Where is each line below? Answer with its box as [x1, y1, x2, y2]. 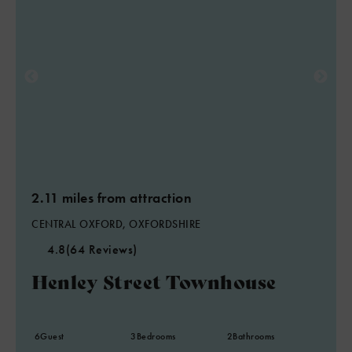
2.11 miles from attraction [31, 189, 192, 207]
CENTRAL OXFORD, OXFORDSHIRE [31, 217, 201, 231]
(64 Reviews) [65, 241, 137, 258]
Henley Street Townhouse [31, 267, 277, 295]
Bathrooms [233, 330, 275, 343]
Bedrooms [136, 330, 176, 343]
